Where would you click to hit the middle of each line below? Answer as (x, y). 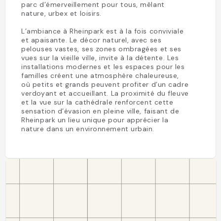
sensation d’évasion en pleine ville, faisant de (100, 111)
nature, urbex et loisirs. (61, 13)
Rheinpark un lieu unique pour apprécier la (95, 120)
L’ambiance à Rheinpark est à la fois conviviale (103, 31)
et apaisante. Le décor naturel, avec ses (92, 40)
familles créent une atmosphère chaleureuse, (100, 75)
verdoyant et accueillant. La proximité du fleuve (105, 93)
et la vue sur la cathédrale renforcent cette (97, 102)
